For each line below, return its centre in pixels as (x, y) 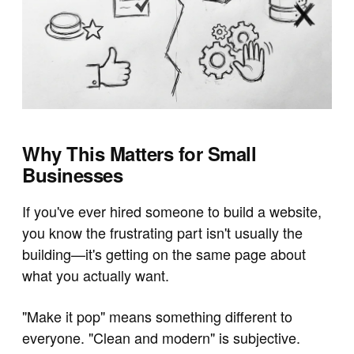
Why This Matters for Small (139, 153)
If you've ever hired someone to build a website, (172, 211)
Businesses (73, 174)
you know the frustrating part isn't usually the (162, 232)
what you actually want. (96, 275)
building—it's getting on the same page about (164, 253)
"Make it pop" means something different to (157, 316)
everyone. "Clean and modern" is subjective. (161, 338)
